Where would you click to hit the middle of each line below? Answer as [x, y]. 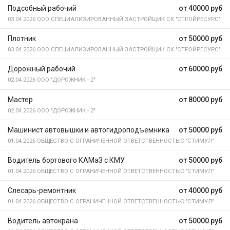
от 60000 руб [200, 69]
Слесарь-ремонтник [42, 190]
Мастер [20, 100]
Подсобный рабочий [42, 8]
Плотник [22, 39]
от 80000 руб [200, 100]
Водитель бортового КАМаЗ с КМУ [66, 160]
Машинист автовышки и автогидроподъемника [89, 130]
